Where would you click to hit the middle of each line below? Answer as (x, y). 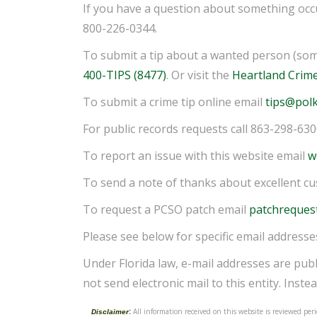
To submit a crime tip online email (174, 102)
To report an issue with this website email (195, 156)
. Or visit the (199, 75)
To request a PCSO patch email (166, 209)
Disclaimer (110, 312)
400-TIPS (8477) (125, 75)
